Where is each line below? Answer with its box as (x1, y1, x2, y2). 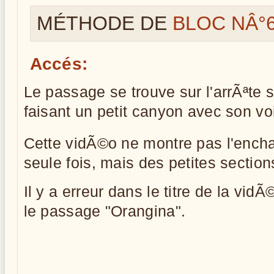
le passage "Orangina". (23, 203, 186, 220)
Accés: (29, 54, 88, 73)
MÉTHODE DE (36, 12, 172, 34)
